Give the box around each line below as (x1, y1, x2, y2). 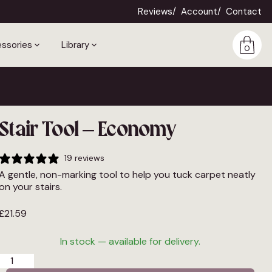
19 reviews (64, 152, 105, 163)
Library (61, 38, 89, 51)
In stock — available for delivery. (60, 234, 201, 248)
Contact (226, 5, 262, 18)
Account (181, 5, 218, 18)
